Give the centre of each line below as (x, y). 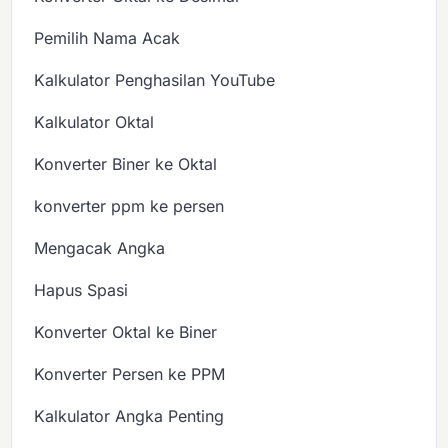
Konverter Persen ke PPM (130, 374)
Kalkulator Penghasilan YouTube (155, 80)
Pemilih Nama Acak (107, 38)
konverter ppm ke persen (129, 206)
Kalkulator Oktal (94, 122)
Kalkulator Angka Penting (129, 416)
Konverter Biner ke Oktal (126, 164)
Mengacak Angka (100, 248)
